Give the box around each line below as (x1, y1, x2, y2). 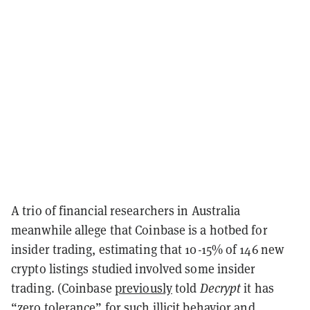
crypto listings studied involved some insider (11, 260, 256, 277)
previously (114, 280, 172, 297)
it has (244, 280, 274, 297)
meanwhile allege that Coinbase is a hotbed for (11, 221, 268, 239)
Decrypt (199, 280, 244, 297)
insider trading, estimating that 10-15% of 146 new (11, 241, 284, 258)
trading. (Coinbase (11, 280, 115, 297)
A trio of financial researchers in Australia (11, 202, 241, 219)
